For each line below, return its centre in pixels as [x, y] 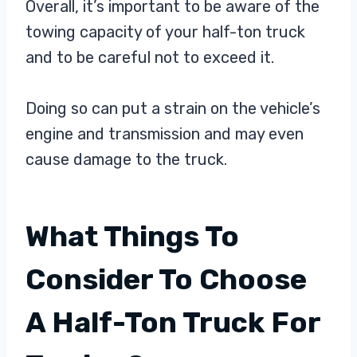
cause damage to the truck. [126, 160]
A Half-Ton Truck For [173, 323]
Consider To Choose [166, 280]
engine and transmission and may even [165, 134]
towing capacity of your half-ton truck [165, 32]
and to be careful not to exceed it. [150, 58]
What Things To [132, 237]
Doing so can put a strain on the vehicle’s [173, 109]
